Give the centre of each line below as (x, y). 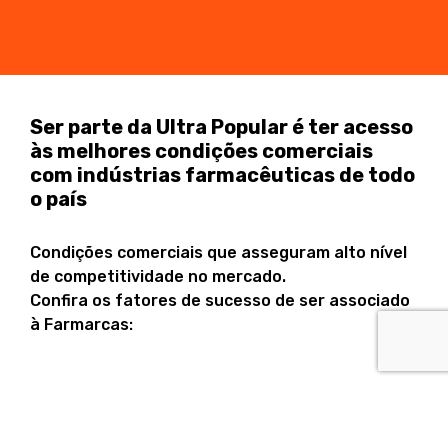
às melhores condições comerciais (201, 151)
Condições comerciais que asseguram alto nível (218, 252)
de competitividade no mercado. (158, 276)
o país (58, 199)
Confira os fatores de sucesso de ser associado (220, 300)
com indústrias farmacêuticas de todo (222, 175)
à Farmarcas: (81, 324)
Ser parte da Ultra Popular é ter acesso (221, 127)
